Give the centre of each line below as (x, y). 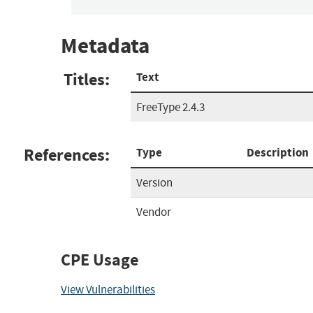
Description (278, 152)
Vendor (154, 212)
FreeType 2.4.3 (170, 107)
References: (67, 155)
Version (154, 182)
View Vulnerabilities (108, 289)
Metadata (105, 46)
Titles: (87, 79)
